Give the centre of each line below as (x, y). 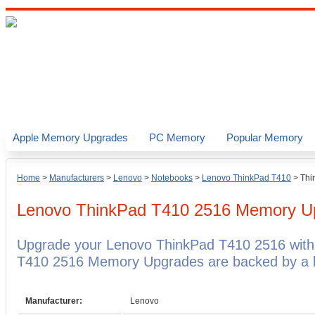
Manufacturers (77, 178)
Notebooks (172, 178)
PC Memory (177, 137)
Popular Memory (265, 137)
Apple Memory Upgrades (70, 137)
